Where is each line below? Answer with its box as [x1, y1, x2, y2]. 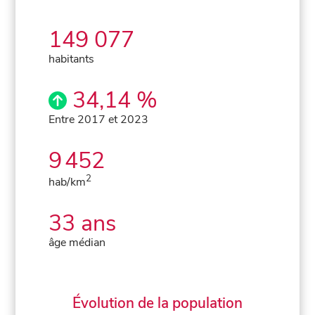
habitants [49, 51, 95, 67]
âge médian [49, 234, 106, 250]
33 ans [49, 207, 117, 238]
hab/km [49, 174, 86, 190]
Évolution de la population [72, 292, 243, 313]
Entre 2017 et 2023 [49, 111, 149, 127]
